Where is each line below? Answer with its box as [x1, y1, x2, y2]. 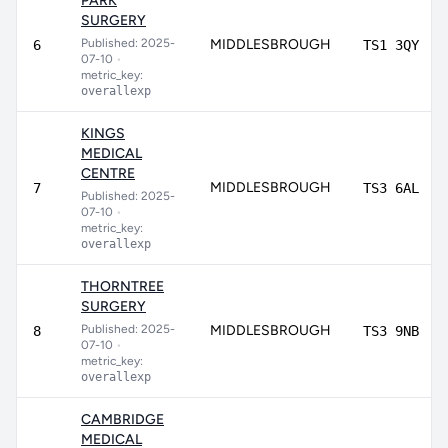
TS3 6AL [363, 180, 419, 196]
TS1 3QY [363, 37, 419, 53]
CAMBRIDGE [81, 411, 164, 428]
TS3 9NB [363, 323, 419, 339]
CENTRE [81, 165, 135, 182]
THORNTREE [81, 278, 164, 295]
